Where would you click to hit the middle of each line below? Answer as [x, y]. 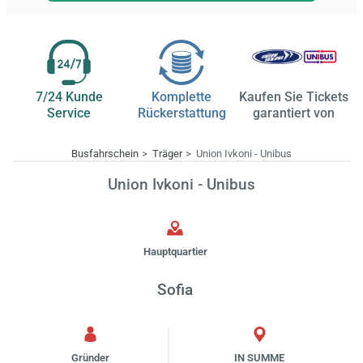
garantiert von [294, 113]
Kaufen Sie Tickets [294, 97]
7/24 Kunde [69, 97]
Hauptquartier [175, 251]
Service [69, 113]
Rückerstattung [181, 113]
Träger [167, 154]
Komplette [181, 97]
